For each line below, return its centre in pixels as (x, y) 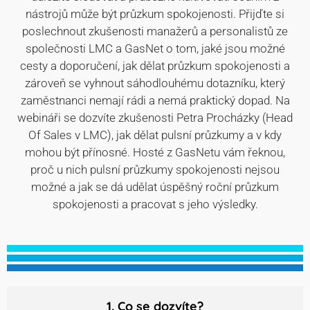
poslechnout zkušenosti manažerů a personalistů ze (155, 31)
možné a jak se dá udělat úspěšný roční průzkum (155, 187)
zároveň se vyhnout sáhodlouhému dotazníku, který (155, 83)
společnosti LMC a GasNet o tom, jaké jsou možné (155, 48)
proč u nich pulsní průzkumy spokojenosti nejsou (155, 170)
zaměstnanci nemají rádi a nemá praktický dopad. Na (155, 100)
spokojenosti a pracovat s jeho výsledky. (155, 204)
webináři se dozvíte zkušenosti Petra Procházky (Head (155, 118)
